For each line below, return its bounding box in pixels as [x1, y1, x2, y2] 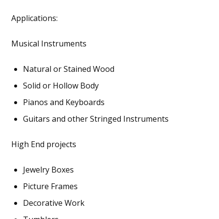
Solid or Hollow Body [22, 80, 99, 91]
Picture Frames [22, 180, 78, 192]
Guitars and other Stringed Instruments [22, 113, 169, 124]
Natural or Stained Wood [22, 63, 114, 74]
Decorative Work [22, 197, 85, 208]
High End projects [11, 138, 76, 150]
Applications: [11, 12, 58, 23]
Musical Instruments [11, 38, 87, 49]
